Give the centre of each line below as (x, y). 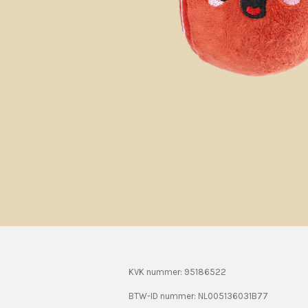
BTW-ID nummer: (163, 296)
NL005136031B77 (233, 296)
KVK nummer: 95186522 (177, 272)
